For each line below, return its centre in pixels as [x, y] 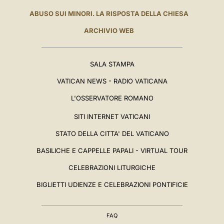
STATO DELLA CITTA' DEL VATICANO [112, 134]
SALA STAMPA [112, 64]
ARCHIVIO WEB [109, 31]
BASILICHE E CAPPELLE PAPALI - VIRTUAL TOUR [112, 151]
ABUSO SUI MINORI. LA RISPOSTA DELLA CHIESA [109, 14]
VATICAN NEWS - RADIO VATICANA [112, 81]
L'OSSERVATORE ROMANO [112, 98]
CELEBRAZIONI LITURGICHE [112, 168]
